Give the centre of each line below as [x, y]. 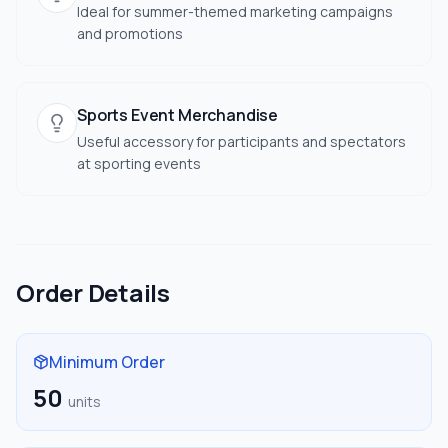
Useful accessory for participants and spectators [241, 141]
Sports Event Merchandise [178, 115]
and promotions [130, 33]
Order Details [93, 292]
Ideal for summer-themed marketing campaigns [235, 11]
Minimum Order [107, 362]
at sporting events [139, 163]
